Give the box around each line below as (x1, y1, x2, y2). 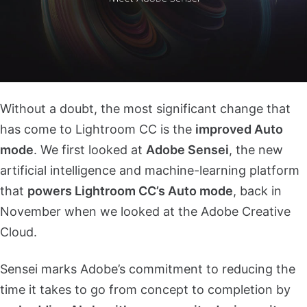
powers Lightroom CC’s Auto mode (27, 183, 233, 198)
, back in (233, 183, 282, 198)
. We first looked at (34, 142, 146, 157)
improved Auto (195, 121, 283, 136)
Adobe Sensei (146, 142, 229, 157)
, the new (229, 142, 283, 157)
